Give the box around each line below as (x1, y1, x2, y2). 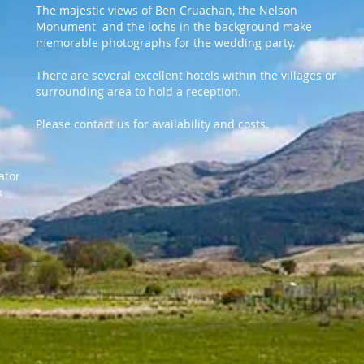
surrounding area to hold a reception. (36, 84, 241, 99)
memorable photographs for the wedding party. (36, 35, 296, 50)
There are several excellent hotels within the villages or (36, 67, 336, 83)
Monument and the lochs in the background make (36, 19, 312, 34)
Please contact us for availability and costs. (36, 116, 269, 132)
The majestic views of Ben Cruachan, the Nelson (36, 2, 297, 18)
